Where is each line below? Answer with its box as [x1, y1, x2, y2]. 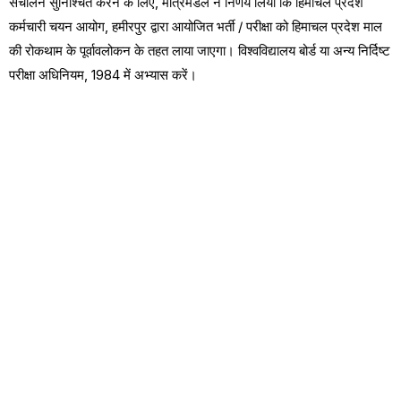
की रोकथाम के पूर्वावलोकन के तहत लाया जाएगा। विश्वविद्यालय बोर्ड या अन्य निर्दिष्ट [9, 42, 390, 59]
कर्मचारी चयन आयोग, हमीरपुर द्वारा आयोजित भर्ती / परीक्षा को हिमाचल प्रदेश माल [9, 18, 382, 35]
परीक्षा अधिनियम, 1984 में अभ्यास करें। [9, 66, 197, 83]
